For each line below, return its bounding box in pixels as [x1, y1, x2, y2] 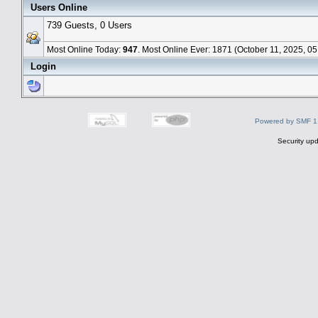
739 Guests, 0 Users [47, 19, 132, 31]
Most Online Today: [47, 44, 123, 54]
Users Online [31, 1, 87, 13]
